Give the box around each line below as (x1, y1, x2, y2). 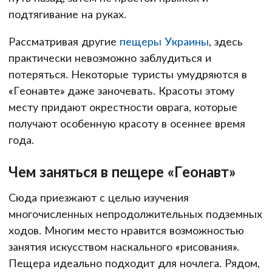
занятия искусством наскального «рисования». (8, 240, 239, 254)
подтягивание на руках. (8, 7, 129, 21)
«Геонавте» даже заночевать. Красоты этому (8, 83, 234, 97)
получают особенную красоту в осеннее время (8, 116, 245, 130)
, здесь (209, 34, 243, 48)
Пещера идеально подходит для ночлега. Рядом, (8, 256, 260, 270)
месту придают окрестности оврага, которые (8, 100, 237, 114)
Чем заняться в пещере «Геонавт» (8, 163, 236, 181)
